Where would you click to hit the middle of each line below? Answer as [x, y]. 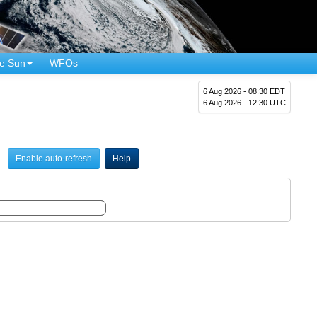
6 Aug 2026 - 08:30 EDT [244, 91]
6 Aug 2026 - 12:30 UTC [245, 102]
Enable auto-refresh [53, 158]
